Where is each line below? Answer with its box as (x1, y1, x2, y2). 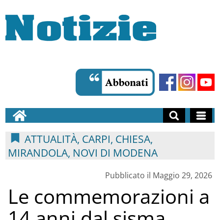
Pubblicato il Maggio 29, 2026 (105, 169, 213, 181)
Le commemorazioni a (7, 182, 210, 210)
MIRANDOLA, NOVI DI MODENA (7, 145, 158, 160)
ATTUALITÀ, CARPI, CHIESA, (22, 132, 153, 146)
